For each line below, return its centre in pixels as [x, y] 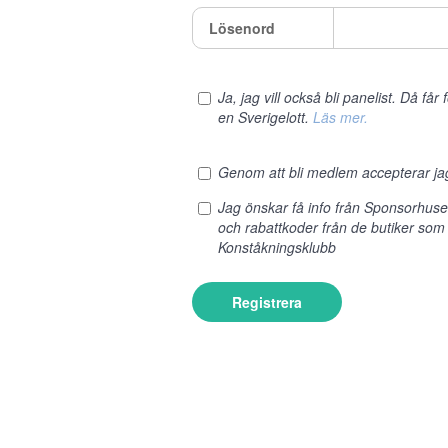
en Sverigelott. [265, 117]
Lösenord [242, 28]
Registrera [267, 302]
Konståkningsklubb [277, 247]
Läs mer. [340, 117]
